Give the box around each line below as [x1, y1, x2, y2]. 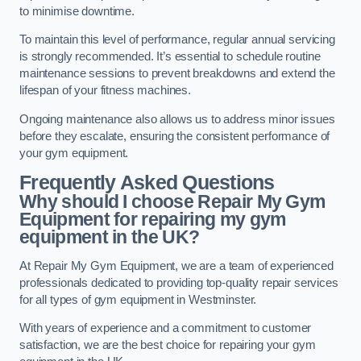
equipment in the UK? [19, 226, 200, 248]
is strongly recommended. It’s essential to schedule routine [19, 50, 321, 64]
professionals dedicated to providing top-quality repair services [19, 276, 338, 289]
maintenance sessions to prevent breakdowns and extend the [19, 67, 335, 81]
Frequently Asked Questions [19, 172, 275, 194]
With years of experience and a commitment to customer [19, 322, 312, 335]
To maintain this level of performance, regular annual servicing [19, 33, 335, 47]
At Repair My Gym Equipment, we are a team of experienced [19, 259, 334, 272]
